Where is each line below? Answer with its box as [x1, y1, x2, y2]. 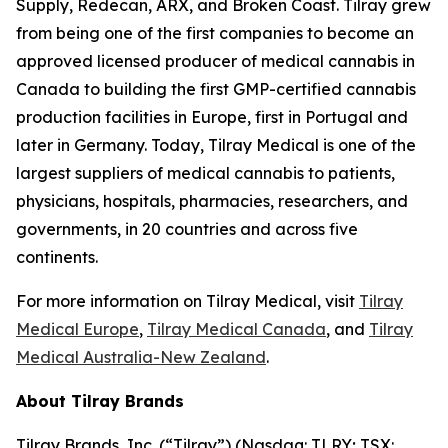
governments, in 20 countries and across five [16, 219, 358, 239]
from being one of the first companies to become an [16, 23, 414, 43]
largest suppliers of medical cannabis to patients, [16, 163, 395, 183]
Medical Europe [16, 319, 139, 339]
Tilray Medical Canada [147, 319, 326, 339]
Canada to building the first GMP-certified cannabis [16, 79, 416, 99]
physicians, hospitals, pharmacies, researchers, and [16, 191, 408, 211]
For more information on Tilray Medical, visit [16, 291, 359, 311]
